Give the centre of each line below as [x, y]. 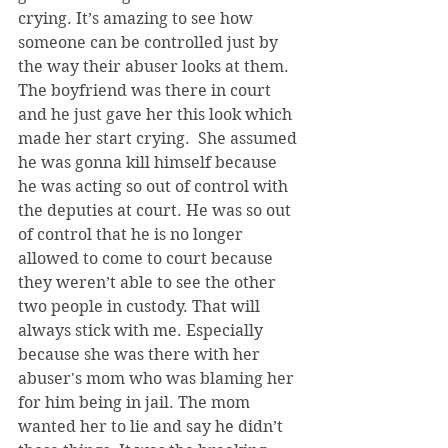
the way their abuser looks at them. [155, 66]
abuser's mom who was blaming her [158, 378]
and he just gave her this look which [157, 114]
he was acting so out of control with [155, 186]
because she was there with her [141, 354]
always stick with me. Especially [142, 330]
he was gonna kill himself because [149, 162]
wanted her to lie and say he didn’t [152, 426]
